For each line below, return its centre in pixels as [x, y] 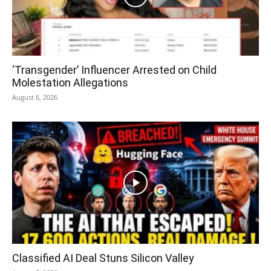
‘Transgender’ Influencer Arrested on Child [114, 70]
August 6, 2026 [35, 97]
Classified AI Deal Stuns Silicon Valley [103, 258]
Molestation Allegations [70, 83]
